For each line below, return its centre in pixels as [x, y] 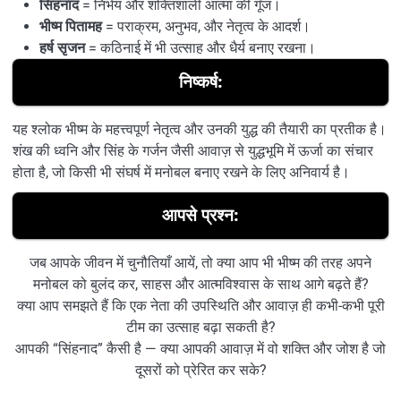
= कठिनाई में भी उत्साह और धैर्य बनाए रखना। [200, 47]
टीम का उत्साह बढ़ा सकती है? [200, 327]
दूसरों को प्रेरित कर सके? [200, 370]
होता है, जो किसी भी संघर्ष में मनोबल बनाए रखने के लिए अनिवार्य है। [181, 172]
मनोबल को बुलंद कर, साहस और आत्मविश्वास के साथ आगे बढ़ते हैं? [200, 284]
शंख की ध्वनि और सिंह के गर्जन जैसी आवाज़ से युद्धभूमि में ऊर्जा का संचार [193, 150]
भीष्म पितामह [71, 26]
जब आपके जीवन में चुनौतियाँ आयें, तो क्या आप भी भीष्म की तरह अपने [200, 262]
